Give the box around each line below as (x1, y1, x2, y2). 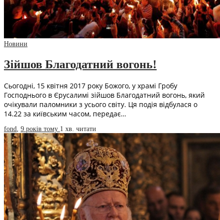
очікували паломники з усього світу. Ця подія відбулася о (4, 99, 197, 109)
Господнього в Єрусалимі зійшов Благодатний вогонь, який (4, 90, 205, 100)
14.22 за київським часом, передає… (4, 109, 126, 118)
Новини (4, 40, 27, 48)
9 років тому (21, 125, 60, 133)
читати (76, 125, 96, 133)
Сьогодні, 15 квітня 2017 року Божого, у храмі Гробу (4, 81, 177, 90)
